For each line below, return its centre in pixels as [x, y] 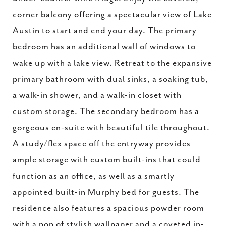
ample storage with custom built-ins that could [107, 160]
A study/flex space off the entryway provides [102, 144]
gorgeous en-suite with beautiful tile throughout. [111, 128]
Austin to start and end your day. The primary [105, 31]
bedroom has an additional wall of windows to [104, 47]
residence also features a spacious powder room [108, 208]
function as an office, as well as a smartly [94, 176]
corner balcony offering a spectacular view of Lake [112, 15]
